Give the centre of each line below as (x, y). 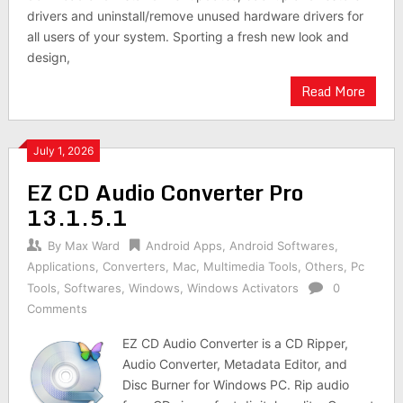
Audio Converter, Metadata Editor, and (235, 364)
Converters (134, 266)
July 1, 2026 (63, 151)
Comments (57, 309)
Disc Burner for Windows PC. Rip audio (236, 385)
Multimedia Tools (250, 266)
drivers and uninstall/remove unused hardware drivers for (195, 16)
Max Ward (92, 246)
